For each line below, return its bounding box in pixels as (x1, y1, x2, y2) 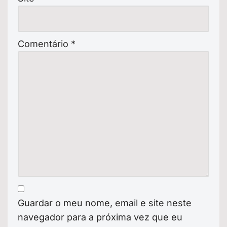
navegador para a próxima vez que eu (18, 211, 182, 222)
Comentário (18, 38, 71, 49)
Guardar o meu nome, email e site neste (18, 197, 192, 208)
